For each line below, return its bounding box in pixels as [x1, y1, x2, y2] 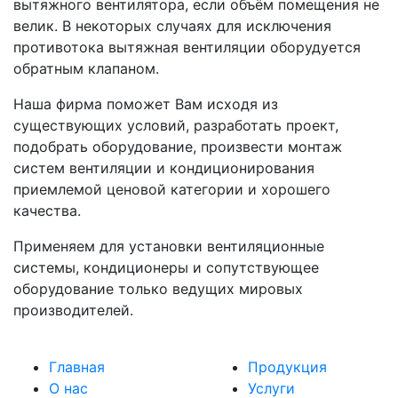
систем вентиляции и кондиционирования [13, 158, 314, 177]
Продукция [248, 357, 327, 376]
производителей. [13, 300, 133, 319]
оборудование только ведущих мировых [13, 279, 303, 298]
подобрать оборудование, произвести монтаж [13, 137, 342, 155]
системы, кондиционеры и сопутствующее [13, 258, 319, 276]
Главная [49, 357, 105, 376]
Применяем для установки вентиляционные [13, 236, 324, 255]
